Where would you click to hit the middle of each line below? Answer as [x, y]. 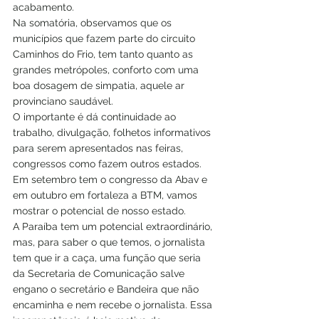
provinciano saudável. [63, 101]
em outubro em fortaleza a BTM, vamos [106, 195]
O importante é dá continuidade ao [96, 116]
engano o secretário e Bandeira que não [107, 289]
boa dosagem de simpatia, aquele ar [100, 85]
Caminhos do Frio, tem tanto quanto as [104, 54]
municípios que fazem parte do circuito [105, 38]
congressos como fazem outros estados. [107, 163]
